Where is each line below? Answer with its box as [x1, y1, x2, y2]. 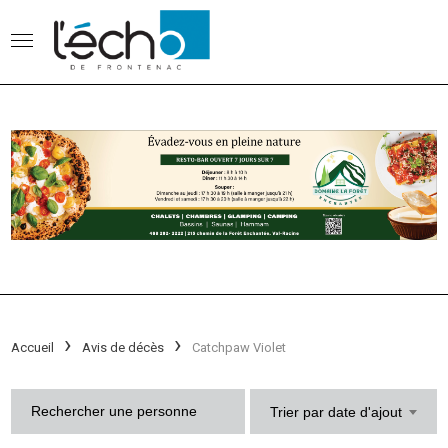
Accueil [11, 339, 55, 355]
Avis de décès [82, 339, 165, 355]
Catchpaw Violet [192, 339, 287, 355]
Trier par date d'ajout [269, 403, 402, 420]
